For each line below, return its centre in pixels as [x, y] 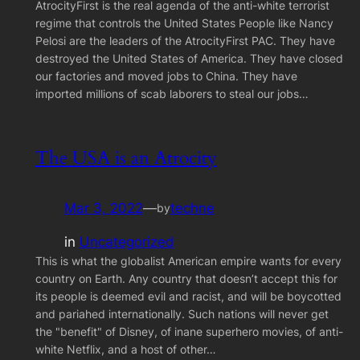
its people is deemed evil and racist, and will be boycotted [188, 297]
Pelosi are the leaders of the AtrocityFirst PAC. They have [185, 40]
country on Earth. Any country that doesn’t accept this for [186, 279]
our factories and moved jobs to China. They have [166, 76]
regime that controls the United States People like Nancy [184, 22]
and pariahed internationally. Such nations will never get [182, 314]
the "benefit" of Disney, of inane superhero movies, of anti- [189, 332]
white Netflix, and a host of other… [125, 350]
